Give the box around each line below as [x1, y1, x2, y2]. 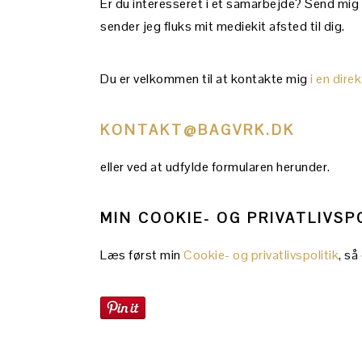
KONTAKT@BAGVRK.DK [100, 120, 295, 139]
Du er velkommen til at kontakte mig [100, 70, 310, 87]
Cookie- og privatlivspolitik [183, 246, 339, 263]
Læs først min [100, 246, 183, 263]
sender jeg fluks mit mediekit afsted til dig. [100, 18, 345, 35]
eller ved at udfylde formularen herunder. [100, 158, 330, 175]
